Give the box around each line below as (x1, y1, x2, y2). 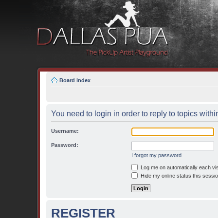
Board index (59, 77, 91, 83)
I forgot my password (131, 152, 182, 158)
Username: (51, 128, 79, 134)
